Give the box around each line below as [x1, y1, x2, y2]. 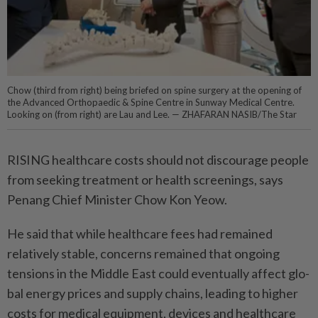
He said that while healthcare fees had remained [7, 226, 273, 242]
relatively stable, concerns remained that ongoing [7, 246, 280, 262]
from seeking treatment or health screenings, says [7, 172, 283, 188]
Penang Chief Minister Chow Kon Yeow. [7, 192, 227, 208]
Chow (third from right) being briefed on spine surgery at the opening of [7, 84, 302, 97]
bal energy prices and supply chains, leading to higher [7, 285, 298, 302]
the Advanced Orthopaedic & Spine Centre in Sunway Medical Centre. [7, 97, 295, 109]
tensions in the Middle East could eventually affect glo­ [7, 265, 309, 282]
